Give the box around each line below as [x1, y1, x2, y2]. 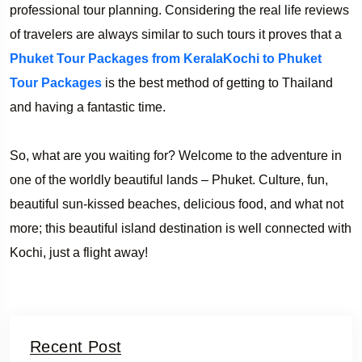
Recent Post [30, 337, 122, 356]
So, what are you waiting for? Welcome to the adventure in [10, 148, 342, 162]
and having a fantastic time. [10, 99, 166, 114]
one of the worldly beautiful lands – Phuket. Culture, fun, [10, 172, 328, 187]
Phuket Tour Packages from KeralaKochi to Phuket [10, 51, 322, 65]
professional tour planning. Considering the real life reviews [10, 2, 349, 17]
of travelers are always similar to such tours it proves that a [10, 27, 342, 41]
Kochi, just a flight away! [10, 245, 148, 259]
